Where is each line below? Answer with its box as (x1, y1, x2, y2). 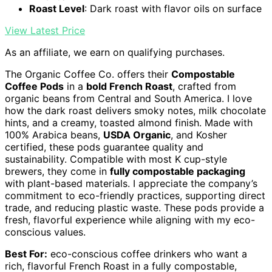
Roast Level (29, 2, 84, 15)
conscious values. (5, 226, 86, 239)
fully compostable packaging (110, 165, 245, 178)
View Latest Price (5, 24, 85, 37)
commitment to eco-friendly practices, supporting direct (5, 189, 265, 202)
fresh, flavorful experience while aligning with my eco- (5, 214, 255, 226)
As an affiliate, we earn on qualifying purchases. (5, 46, 225, 59)
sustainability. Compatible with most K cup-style (5, 153, 227, 166)
